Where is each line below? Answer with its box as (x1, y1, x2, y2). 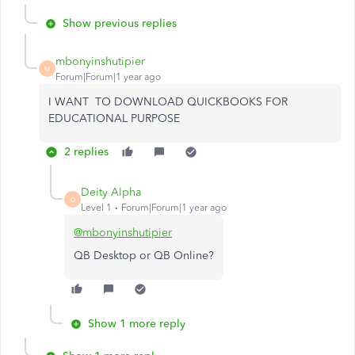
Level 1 (81, 202, 112, 213)
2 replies (64, 145, 109, 158)
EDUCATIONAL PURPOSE (48, 112, 180, 125)
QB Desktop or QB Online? (74, 249, 214, 262)
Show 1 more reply (88, 317, 185, 330)
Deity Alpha (81, 185, 141, 199)
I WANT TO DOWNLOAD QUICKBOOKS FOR (48, 95, 288, 109)
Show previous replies (63, 17, 177, 30)
